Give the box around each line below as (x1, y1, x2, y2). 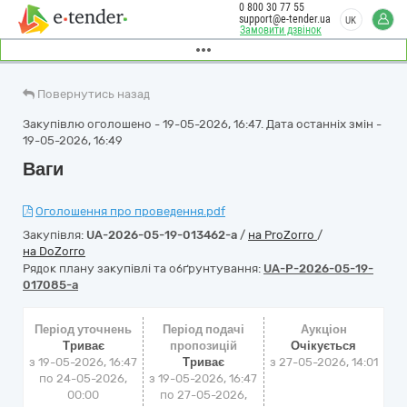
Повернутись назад (37, 87, 150, 101)
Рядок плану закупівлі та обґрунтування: (23, 262, 263, 275)
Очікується (291, 339, 357, 352)
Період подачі (162, 323, 244, 336)
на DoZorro (23, 244, 85, 258)
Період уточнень (35, 323, 133, 336)
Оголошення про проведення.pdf (35, 204, 225, 218)
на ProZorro (248, 228, 317, 242)
